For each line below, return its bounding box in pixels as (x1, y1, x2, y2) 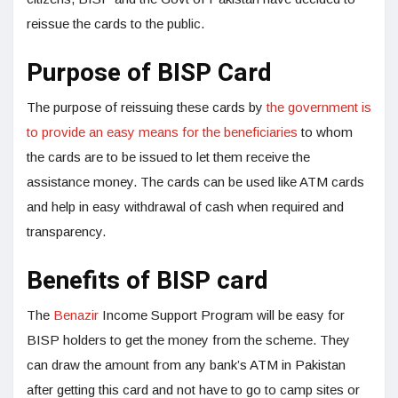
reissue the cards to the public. (27, 16, 204, 32)
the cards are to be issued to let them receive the (27, 149, 310, 165)
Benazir (53, 307, 99, 323)
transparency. (27, 224, 109, 240)
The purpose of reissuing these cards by (27, 99, 263, 115)
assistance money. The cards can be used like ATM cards (27, 174, 364, 190)
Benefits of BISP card (27, 263, 268, 300)
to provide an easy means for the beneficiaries (27, 124, 301, 140)
